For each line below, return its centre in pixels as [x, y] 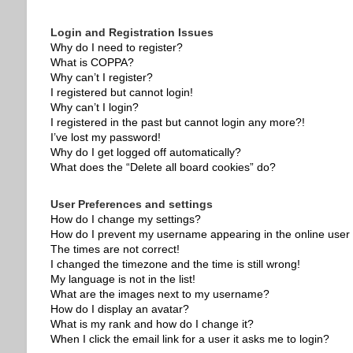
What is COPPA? [92, 62]
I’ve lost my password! [105, 137]
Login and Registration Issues [132, 32]
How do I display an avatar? [119, 309]
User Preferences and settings [131, 204]
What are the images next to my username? [160, 294]
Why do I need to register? [116, 47]
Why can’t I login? [94, 107]
